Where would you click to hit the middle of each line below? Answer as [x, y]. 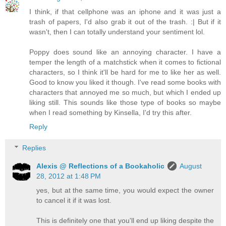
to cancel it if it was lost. [74, 200]
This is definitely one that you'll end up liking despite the [125, 220]
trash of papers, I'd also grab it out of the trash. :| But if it [125, 22]
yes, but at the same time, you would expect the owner [125, 190]
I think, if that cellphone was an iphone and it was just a [125, 12]
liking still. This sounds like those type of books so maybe [125, 103]
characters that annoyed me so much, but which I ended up [125, 93]
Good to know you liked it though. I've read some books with [125, 82]
